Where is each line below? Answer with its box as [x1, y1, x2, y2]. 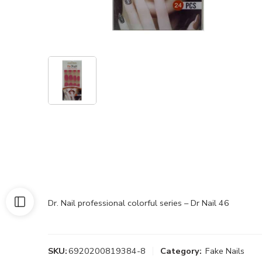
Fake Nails [205, 245, 244, 257]
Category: [160, 245, 202, 257]
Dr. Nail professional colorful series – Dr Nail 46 [48, 197, 229, 209]
